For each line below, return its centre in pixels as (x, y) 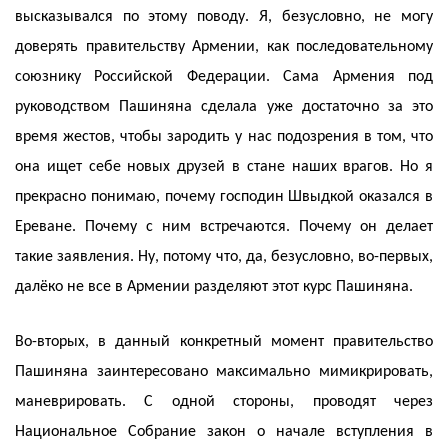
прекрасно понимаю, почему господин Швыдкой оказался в (224, 197)
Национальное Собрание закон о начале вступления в (224, 432)
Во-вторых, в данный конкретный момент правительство (224, 342)
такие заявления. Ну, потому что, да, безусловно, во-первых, (224, 257)
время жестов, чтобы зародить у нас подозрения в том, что (224, 137)
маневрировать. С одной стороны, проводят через (224, 402)
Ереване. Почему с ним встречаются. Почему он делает (224, 227)
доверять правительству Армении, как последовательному (224, 47)
